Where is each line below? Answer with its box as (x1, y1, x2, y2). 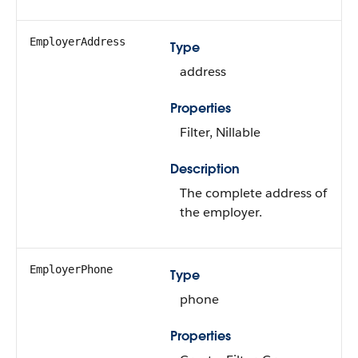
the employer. (180, 204, 262, 221)
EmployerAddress (30, 35, 125, 48)
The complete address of (180, 185, 327, 201)
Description (170, 161, 240, 177)
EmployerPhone (30, 263, 113, 276)
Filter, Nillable (180, 124, 261, 141)
